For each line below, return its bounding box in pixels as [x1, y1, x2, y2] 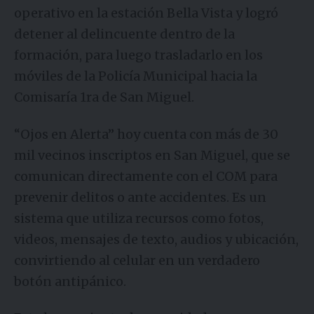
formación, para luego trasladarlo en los [14, 47, 263, 63]
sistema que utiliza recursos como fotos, [14, 210, 264, 226]
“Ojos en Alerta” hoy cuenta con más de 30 [14, 125, 278, 142]
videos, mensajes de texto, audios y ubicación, [14, 231, 299, 247]
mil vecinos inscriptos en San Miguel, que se [14, 146, 290, 163]
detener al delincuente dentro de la [14, 26, 235, 42]
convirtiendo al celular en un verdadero [14, 252, 260, 268]
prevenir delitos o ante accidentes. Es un [14, 189, 266, 205]
